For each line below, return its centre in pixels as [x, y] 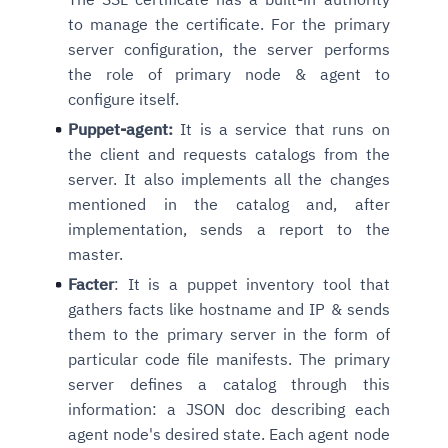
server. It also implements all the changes [229, 178]
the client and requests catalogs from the [229, 153]
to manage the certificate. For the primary [229, 23]
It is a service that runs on [281, 128]
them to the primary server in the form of [229, 333]
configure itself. [125, 98]
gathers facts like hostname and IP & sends [229, 308]
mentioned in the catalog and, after [229, 203]
